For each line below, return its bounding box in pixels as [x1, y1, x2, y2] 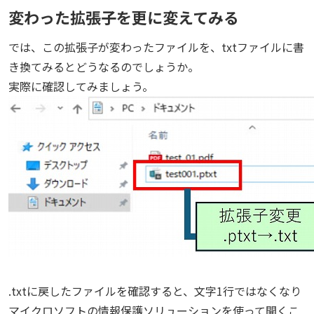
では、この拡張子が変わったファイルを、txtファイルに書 [8, 39, 304, 55]
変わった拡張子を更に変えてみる [8, 6, 239, 28]
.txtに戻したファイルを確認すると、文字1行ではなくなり [8, 282, 301, 299]
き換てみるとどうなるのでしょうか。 [8, 58, 199, 75]
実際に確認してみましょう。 [8, 78, 153, 95]
